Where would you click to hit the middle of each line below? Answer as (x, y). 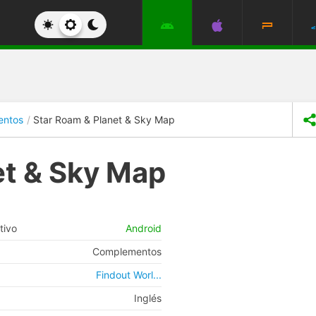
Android (144, 228)
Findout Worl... (129, 275)
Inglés (148, 298)
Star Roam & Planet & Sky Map (104, 119)
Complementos (127, 251)
